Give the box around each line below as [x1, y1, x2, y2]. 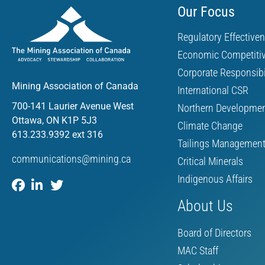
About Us [177, 196, 233, 215]
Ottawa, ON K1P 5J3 [12, 115, 97, 127]
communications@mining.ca [12, 153, 131, 166]
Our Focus [177, 3, 235, 20]
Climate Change [177, 119, 243, 132]
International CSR [177, 83, 248, 96]
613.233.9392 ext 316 [12, 129, 103, 141]
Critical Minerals [177, 154, 243, 167]
